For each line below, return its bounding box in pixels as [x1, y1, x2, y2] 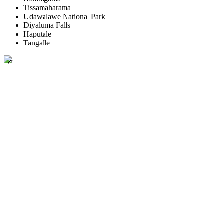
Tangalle [23, 39, 50, 47]
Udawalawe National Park [23, 12, 105, 21]
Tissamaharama [23, 3, 71, 12]
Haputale [23, 30, 51, 39]
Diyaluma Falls [23, 21, 70, 30]
